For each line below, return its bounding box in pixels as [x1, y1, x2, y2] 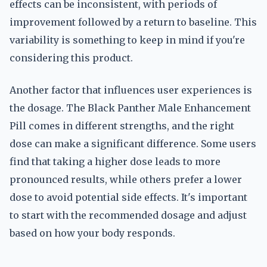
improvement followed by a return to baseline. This [10, 16, 257, 28]
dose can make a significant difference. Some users [10, 138, 256, 150]
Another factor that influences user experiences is [10, 84, 252, 96]
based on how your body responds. [10, 227, 175, 239]
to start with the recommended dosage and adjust [10, 209, 247, 221]
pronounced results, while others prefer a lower [10, 173, 242, 185]
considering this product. [10, 52, 133, 64]
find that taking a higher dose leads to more [10, 156, 221, 167]
